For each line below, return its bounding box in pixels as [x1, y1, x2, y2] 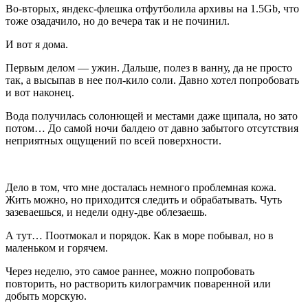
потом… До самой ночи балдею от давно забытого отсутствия [5, 122, 298, 134]
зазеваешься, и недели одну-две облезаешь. [5, 206, 207, 218]
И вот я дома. [5, 38, 68, 50]
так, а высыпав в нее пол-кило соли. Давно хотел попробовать [5, 74, 299, 86]
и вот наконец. [5, 86, 74, 98]
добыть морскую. [5, 289, 87, 302]
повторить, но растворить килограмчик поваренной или [5, 277, 271, 289]
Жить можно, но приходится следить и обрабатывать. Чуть [5, 193, 282, 206]
